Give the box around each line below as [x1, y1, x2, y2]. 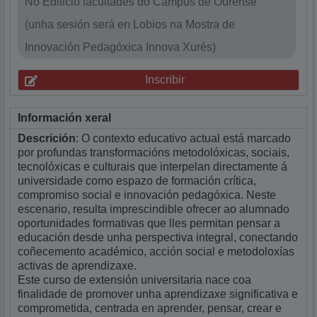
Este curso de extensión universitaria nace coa [18, 273, 252, 286]
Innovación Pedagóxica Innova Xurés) [25, 41, 217, 54]
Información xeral [18, 111, 112, 124]
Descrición [18, 132, 76, 144]
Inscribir [144, 73, 185, 86]
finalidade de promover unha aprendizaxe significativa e [18, 287, 299, 300]
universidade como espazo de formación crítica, [18, 174, 257, 187]
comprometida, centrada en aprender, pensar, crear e [18, 301, 282, 314]
